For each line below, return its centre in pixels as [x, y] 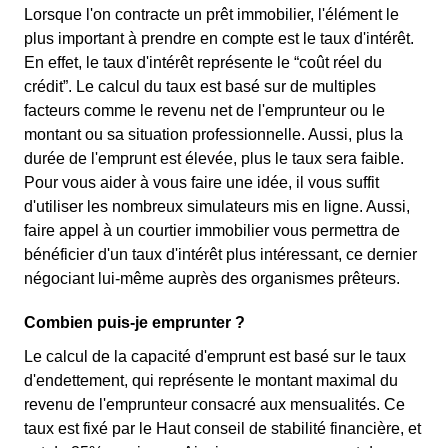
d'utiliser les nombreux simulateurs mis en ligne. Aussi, [217, 206]
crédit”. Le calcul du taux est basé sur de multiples [200, 86]
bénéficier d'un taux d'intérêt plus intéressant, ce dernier [220, 254]
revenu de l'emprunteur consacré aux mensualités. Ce [214, 404]
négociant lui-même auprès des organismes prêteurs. [212, 278]
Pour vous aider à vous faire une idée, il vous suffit [201, 182]
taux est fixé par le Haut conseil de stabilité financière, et [222, 428]
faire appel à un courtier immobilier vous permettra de [212, 230]
